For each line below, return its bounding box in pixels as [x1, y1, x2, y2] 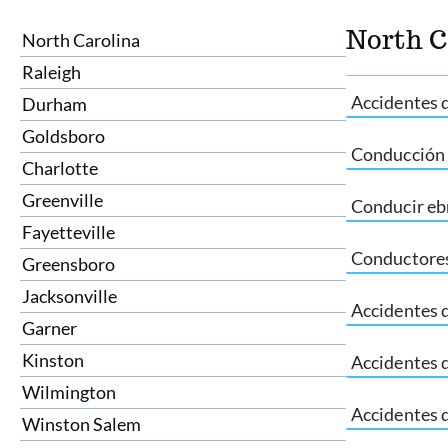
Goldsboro [22, 125, 105, 147]
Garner [22, 317, 77, 339]
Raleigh [22, 61, 81, 83]
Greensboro [22, 253, 115, 275]
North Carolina [22, 29, 140, 51]
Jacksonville [22, 285, 117, 307]
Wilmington [22, 381, 116, 403]
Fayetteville [22, 221, 115, 243]
